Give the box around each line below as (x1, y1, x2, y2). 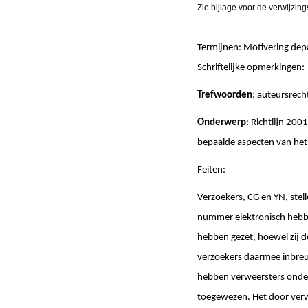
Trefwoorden (197, 89, 252, 100)
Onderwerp (197, 117, 246, 128)
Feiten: (197, 164, 225, 175)
